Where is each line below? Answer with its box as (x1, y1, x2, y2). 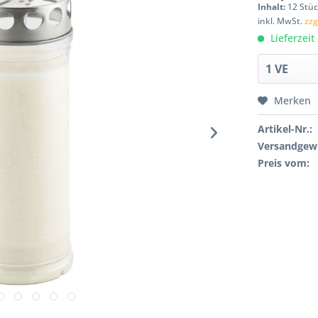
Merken (274, 94, 312, 107)
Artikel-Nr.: (258, 122, 313, 136)
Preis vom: (258, 156, 310, 170)
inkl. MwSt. (258, 15, 305, 27)
